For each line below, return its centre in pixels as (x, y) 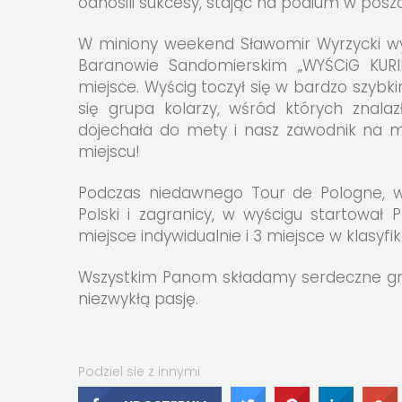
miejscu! (109, 152)
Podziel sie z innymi (139, 372)
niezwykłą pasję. (138, 299)
